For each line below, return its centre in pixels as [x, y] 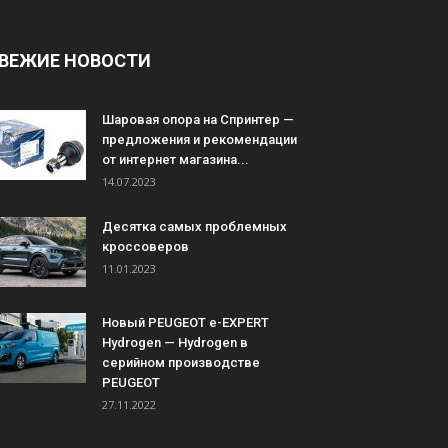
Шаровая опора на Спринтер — [198, 119]
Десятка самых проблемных [194, 226]
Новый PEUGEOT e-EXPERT [185, 322]
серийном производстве [181, 362]
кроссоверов [145, 246]
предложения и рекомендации [199, 139]
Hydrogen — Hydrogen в [175, 342]
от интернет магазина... [175, 159]
